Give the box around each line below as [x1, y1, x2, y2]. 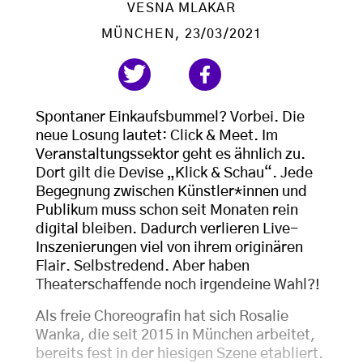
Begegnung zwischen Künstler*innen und [36, 185, 307, 200]
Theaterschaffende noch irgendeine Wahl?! [36, 278, 320, 293]
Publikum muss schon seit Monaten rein [36, 203, 298, 219]
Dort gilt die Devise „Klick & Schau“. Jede [36, 166, 313, 181]
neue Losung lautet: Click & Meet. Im [36, 129, 278, 144]
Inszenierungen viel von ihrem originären [36, 241, 303, 256]
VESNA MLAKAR [127, 2, 236, 15]
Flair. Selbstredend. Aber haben [36, 259, 250, 275]
